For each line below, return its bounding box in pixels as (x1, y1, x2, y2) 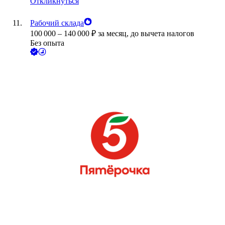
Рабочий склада (30, 19, 84, 28)
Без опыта (30, 39, 64, 48)
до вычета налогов (131, 29, 194, 38)
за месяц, (98, 29, 131, 38)
